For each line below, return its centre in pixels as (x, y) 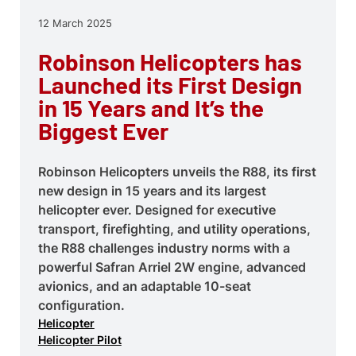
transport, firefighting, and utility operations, (174, 228)
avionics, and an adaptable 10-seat (144, 286)
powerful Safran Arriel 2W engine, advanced (172, 267)
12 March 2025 (75, 23)
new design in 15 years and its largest (152, 190)
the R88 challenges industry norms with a (164, 248)
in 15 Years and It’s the (151, 108)
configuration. (81, 305)
